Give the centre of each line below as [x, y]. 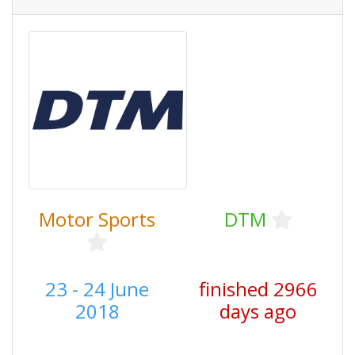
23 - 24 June [97, 289]
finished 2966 [258, 289]
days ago [258, 311]
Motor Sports [97, 219]
